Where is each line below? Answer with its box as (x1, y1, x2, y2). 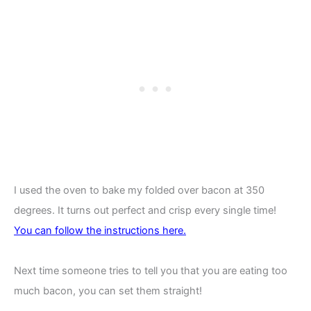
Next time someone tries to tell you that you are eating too (14, 264, 287, 278)
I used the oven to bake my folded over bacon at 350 (14, 183, 264, 196)
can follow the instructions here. (35, 224, 186, 237)
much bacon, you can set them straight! (14, 285, 202, 298)
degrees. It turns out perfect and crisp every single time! (14, 203, 276, 217)
